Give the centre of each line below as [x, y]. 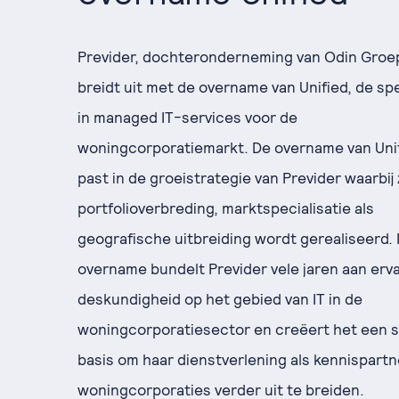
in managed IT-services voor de [187, 118]
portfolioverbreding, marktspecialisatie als [226, 208]
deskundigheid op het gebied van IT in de [220, 299]
